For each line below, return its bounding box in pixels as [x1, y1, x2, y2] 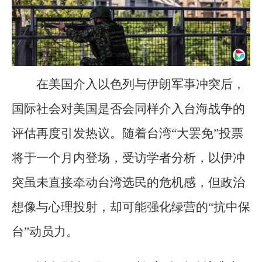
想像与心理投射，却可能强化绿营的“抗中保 [12, 199, 250, 214]
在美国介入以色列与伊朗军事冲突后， [36, 77, 245, 91]
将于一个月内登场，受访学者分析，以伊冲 [12, 150, 245, 165]
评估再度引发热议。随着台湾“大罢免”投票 [12, 126, 243, 140]
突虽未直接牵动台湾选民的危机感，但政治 [12, 175, 245, 189]
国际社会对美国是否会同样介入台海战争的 [12, 101, 245, 116]
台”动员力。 [12, 224, 78, 239]
